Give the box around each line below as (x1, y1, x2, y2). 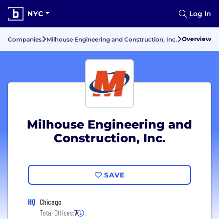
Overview (182, 35, 211, 43)
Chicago (40, 197, 62, 206)
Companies (8, 36, 42, 43)
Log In (189, 9, 211, 18)
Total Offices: (40, 208, 74, 217)
